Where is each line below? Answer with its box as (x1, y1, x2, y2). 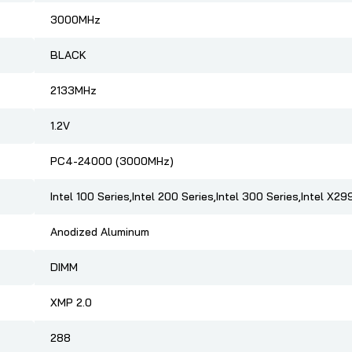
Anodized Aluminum (50, 225, 149, 240)
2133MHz (50, 83, 97, 98)
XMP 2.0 (50, 295, 92, 310)
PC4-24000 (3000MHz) (50, 154, 174, 169)
